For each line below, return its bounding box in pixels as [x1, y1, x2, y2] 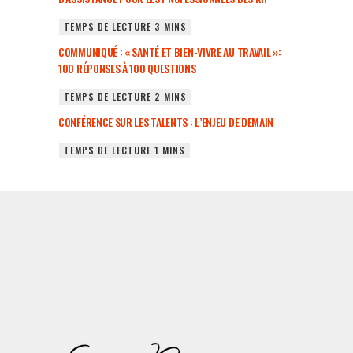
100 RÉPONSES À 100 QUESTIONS [58, 60, 196, 77]
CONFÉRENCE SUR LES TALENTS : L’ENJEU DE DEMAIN [58, 113, 274, 131]
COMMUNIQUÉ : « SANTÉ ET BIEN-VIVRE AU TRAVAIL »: [58, 43, 281, 61]
